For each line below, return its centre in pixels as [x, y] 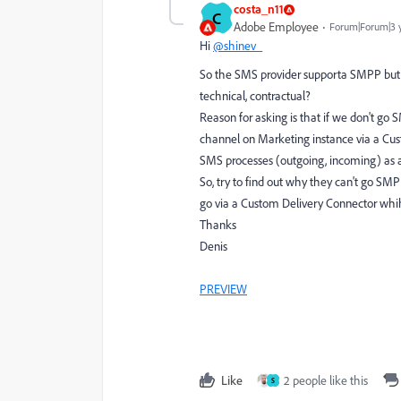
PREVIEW [223, 289]
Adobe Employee [276, 27]
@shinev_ [238, 46]
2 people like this [326, 380]
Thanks [218, 225]
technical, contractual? [256, 96]
